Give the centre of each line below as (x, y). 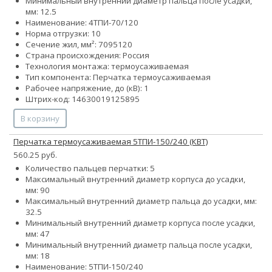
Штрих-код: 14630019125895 (83, 99)
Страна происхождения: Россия (87, 56)
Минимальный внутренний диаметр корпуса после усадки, (140, 223)
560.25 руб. (35, 155)
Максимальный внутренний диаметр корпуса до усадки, (135, 179)
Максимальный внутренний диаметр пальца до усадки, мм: (141, 201)
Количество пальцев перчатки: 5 (90, 168)
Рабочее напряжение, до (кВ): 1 (87, 88)
